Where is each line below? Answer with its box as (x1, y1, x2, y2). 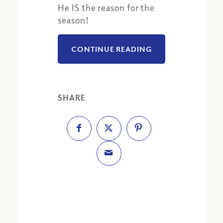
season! (58, 14, 89, 26)
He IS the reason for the (58, 2, 155, 13)
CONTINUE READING (71, 44, 152, 53)
